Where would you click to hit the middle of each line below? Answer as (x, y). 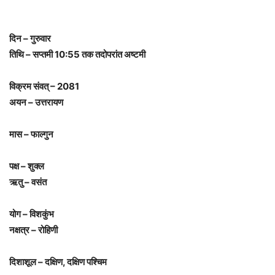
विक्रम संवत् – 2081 (44, 87)
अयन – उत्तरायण (36, 103)
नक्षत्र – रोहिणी (33, 230)
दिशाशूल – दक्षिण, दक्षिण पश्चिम (58, 262)
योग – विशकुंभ (32, 214)
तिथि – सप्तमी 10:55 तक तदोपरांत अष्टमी (77, 55)
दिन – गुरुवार (30, 39)
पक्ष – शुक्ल (27, 166)
